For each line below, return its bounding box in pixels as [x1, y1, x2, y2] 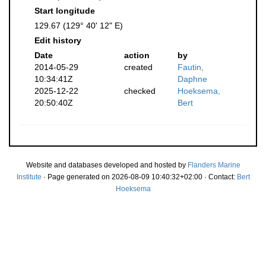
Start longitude [34, 6, 95, 15]
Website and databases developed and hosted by [26, 161, 188, 169]
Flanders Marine [187, 161, 240, 169]
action [123, 50, 150, 60]
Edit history [34, 36, 81, 45]
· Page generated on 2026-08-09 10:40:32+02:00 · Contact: [41, 173, 237, 181]
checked [123, 86, 156, 96]
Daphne [178, 74, 208, 84]
